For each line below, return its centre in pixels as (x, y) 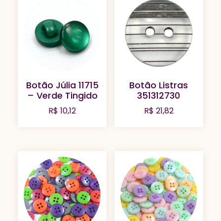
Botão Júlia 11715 (62, 85)
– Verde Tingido (62, 95)
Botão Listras (159, 85)
